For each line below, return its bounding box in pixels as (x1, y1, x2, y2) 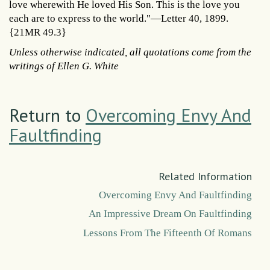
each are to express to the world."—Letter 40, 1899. (9, 12, 228, 24)
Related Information (159, 169, 252, 183)
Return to (9, 102, 86, 127)
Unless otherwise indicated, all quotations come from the (9, 46, 251, 58)
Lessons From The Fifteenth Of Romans (83, 227, 252, 239)
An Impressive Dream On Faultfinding (89, 208, 252, 220)
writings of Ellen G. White (9, 60, 119, 72)
